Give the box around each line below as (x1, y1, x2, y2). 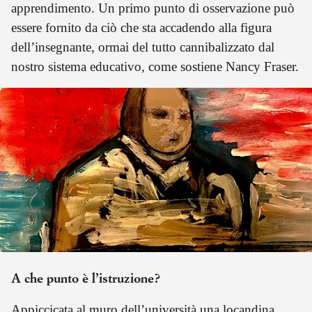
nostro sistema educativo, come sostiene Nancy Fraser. (11, 58, 299, 74)
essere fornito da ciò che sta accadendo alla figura (11, 19, 272, 35)
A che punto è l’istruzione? (11, 272, 160, 286)
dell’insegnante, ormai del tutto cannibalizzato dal (11, 39, 274, 54)
